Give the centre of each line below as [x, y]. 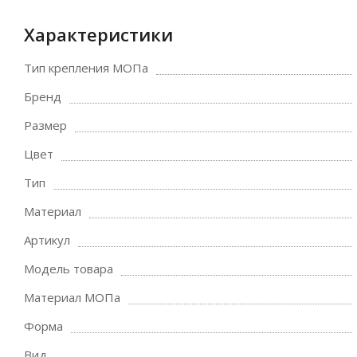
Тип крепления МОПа [86, 68]
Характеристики [98, 34]
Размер [45, 125]
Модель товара [69, 269]
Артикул [47, 240]
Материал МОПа [72, 297]
